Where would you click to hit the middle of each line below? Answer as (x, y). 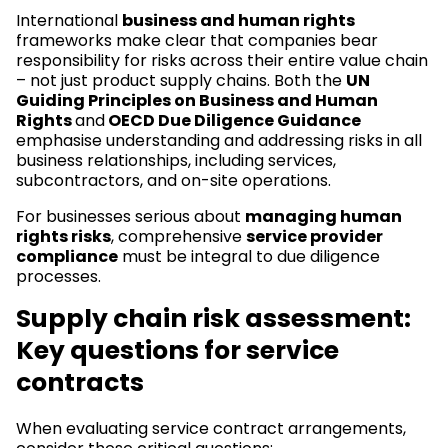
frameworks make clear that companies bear (197, 40)
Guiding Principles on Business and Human (197, 100)
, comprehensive (178, 236)
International (69, 20)
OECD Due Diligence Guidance (233, 120)
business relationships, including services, (176, 160)
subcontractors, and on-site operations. (173, 180)
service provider (314, 236)
